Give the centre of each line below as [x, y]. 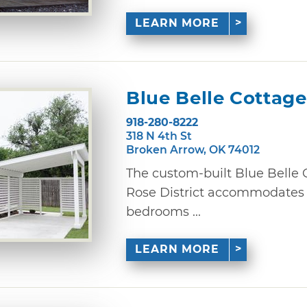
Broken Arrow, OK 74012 [193, 149]
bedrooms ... [163, 211]
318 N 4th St [159, 136]
